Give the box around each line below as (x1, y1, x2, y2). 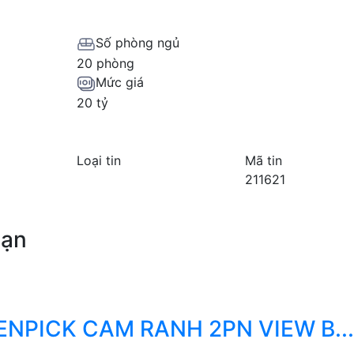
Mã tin (245, 153, 283, 169)
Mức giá (95, 73, 144, 90)
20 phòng (76, 55, 134, 71)
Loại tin (76, 153, 121, 169)
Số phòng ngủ (95, 35, 179, 51)
